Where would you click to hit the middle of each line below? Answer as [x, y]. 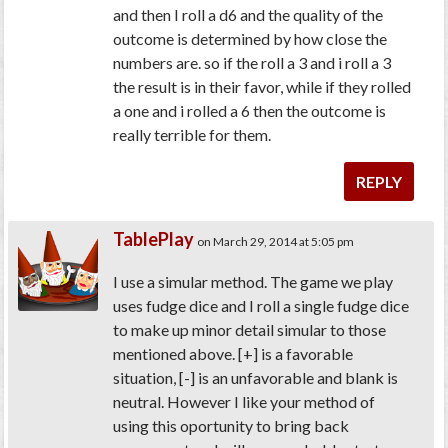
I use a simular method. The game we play [253, 282]
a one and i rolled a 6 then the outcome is [250, 111]
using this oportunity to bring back [231, 426]
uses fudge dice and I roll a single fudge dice [261, 306]
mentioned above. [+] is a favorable [233, 354]
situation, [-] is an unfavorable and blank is [256, 378]
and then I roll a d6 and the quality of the [248, 15]
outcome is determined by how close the [250, 39]
